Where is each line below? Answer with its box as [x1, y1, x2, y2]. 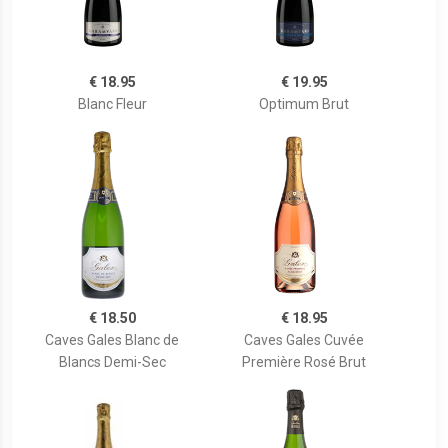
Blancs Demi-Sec [58, 354, 166, 371]
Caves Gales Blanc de [45, 332, 179, 349]
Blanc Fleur [77, 96, 147, 113]
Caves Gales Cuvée [244, 332, 364, 349]
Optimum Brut [259, 96, 349, 113]
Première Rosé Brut [242, 354, 366, 371]
